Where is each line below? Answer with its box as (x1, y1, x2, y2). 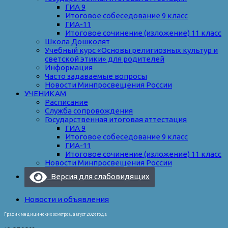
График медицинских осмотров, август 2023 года (4, 212, 107, 217)
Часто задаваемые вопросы (45, 72, 147, 81)
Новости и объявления (24, 195, 109, 204)
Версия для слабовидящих (46, 172, 150, 181)
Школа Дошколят (45, 37, 110, 46)
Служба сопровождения (45, 106, 133, 116)
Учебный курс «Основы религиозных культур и (45, 46, 218, 55)
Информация (45, 63, 93, 72)
